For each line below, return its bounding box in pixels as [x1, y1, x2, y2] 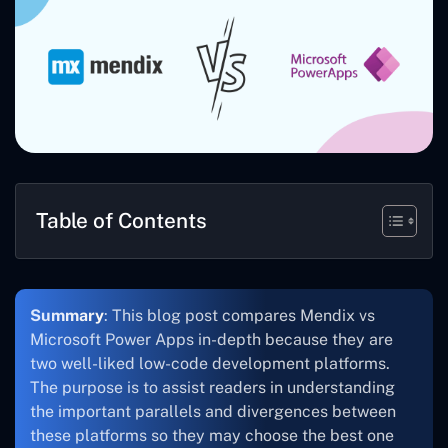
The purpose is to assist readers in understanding [30, 377, 395, 397]
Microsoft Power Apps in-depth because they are [30, 329, 393, 349]
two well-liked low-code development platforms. [30, 353, 390, 373]
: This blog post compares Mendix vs [104, 305, 375, 325]
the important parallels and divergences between [30, 401, 396, 421]
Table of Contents [36, 207, 207, 233]
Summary [30, 305, 104, 325]
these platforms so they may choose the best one [30, 425, 394, 445]
